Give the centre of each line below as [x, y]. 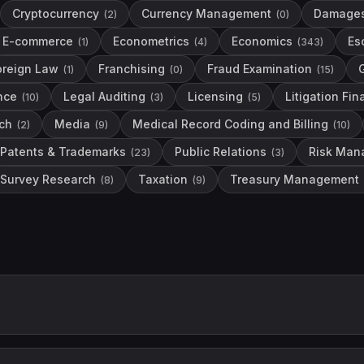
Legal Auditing [104, 96]
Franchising [132, 69]
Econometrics [151, 41]
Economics [262, 41]
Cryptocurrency [56, 13]
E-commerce [38, 41]
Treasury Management [295, 179]
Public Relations [221, 152]
